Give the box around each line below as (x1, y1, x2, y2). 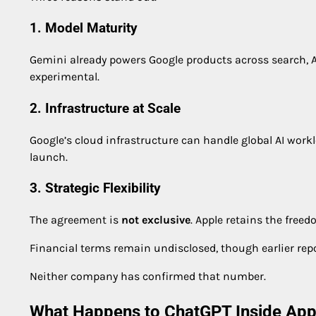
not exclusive (121, 213, 190, 227)
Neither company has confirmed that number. (30, 269, 266, 284)
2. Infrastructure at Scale (30, 100, 181, 116)
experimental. (30, 70, 99, 84)
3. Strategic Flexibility (30, 181, 161, 197)
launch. (30, 150, 68, 164)
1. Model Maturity (30, 20, 138, 37)
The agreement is (30, 213, 121, 227)
